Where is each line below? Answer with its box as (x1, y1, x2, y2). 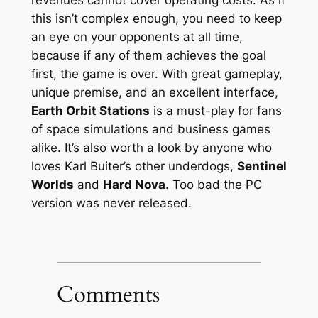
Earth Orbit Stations (31, 103, 150, 118)
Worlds (31, 177, 74, 192)
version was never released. (31, 195, 192, 210)
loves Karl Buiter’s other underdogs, (31, 158, 237, 173)
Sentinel (236, 158, 287, 173)
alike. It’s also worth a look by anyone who (31, 140, 272, 155)
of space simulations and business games (31, 121, 270, 136)
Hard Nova (102, 177, 165, 192)
